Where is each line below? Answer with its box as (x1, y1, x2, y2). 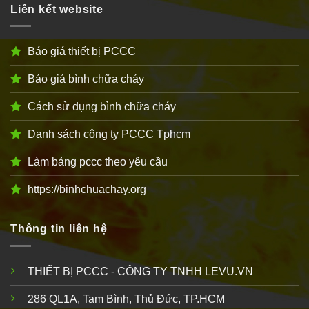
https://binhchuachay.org (28, 183, 146, 196)
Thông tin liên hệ (10, 223, 108, 235)
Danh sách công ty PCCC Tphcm (28, 128, 190, 141)
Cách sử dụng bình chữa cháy (28, 101, 176, 113)
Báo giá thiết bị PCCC (28, 46, 136, 58)
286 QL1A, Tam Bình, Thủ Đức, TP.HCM (28, 292, 225, 305)
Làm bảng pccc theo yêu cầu (28, 156, 168, 168)
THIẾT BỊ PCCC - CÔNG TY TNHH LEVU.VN (28, 265, 253, 277)
